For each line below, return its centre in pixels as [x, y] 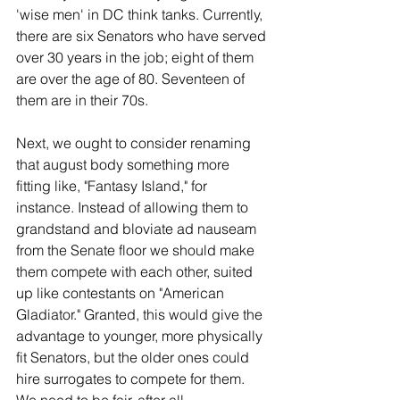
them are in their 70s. [82, 100]
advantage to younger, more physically [141, 336]
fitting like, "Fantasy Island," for [113, 186]
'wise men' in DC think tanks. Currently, [141, 15]
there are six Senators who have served [143, 36]
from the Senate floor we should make [137, 250]
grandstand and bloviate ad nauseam [138, 229]
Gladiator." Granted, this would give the [141, 315]
